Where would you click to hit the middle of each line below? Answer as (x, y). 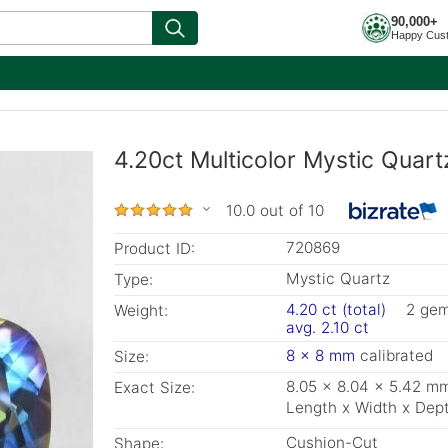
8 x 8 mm (320, 355)
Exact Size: (154, 387)
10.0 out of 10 (275, 210)
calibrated (393, 355)
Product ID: (154, 248)
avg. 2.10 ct (327, 327)
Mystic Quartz (338, 278)
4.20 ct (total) (336, 309)
